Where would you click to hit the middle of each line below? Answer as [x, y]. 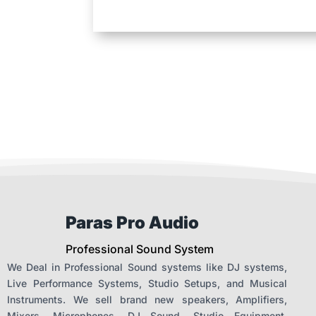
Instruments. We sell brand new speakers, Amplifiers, [147, 299]
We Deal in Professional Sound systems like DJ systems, [147, 267]
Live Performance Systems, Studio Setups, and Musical [147, 283]
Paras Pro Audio [132, 222]
